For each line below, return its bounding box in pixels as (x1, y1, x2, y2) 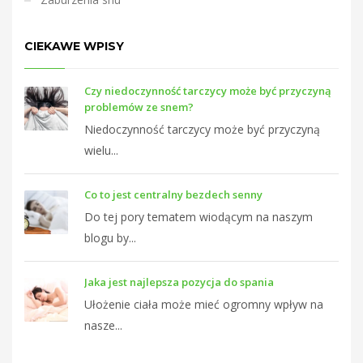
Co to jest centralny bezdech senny (84, 187, 263, 203)
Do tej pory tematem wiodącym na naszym (84, 209, 313, 225)
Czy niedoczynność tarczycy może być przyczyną (84, 83, 331, 99)
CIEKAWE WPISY (24, 39, 124, 54)
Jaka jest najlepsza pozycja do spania (84, 275, 274, 290)
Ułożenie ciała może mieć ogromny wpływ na (84, 297, 323, 313)
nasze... (84, 318, 122, 334)
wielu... (84, 143, 118, 159)
